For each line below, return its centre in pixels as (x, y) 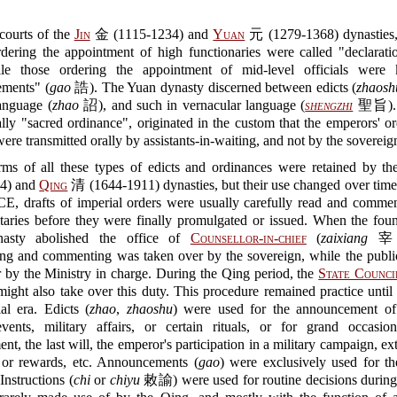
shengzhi (329, 105)
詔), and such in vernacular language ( (192, 105)
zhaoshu (149, 309)
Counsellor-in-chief (248, 238)
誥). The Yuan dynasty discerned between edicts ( (214, 87)
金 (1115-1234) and (152, 34)
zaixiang (345, 238)
